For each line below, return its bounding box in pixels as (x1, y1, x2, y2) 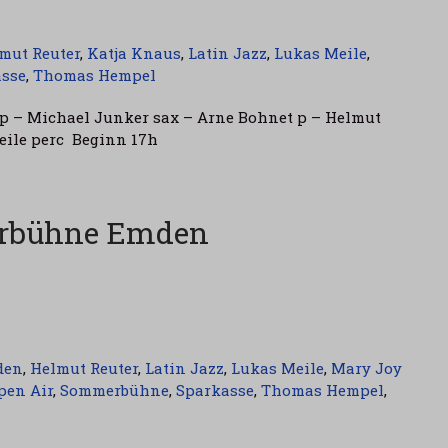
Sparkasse (176, 380, 254, 400)
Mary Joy (331, 358, 402, 378)
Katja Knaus (87, 43, 181, 63)
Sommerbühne (60, 380, 169, 400)
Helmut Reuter (30, 358, 138, 378)
